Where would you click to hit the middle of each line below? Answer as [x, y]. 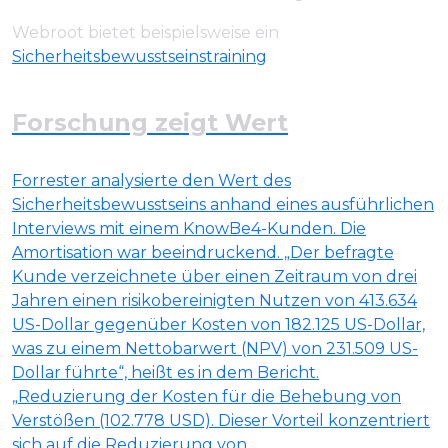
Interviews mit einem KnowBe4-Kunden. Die [189, 229]
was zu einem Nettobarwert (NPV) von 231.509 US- [215, 349]
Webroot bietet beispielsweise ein [145, 33]
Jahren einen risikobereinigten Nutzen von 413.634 [214, 301]
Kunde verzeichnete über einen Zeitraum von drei [214, 277]
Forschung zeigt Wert [150, 123]
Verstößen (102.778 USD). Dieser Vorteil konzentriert [221, 421]
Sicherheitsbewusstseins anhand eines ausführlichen [223, 205]
